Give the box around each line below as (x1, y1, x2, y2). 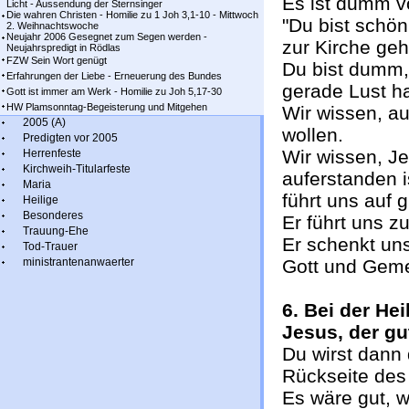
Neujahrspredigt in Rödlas (6, 42, 121, 53)
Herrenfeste (23, 147, 81, 160)
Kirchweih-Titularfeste (23, 163, 131, 175)
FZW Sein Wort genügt (6, 55, 107, 66)
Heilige (23, 194, 58, 206)
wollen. (282, 124, 343, 145)
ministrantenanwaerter (23, 256, 134, 268)
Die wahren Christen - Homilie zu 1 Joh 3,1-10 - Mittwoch (6, 9, 258, 20)
